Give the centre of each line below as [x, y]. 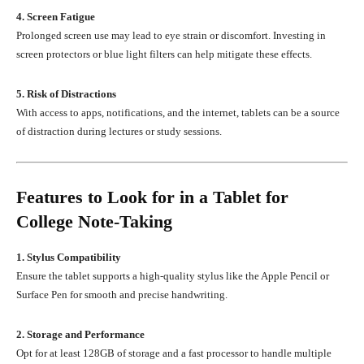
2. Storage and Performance [80, 334]
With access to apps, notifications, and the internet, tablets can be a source [178, 112]
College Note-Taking [94, 221]
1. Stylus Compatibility [69, 257]
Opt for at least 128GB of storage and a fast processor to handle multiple [174, 353]
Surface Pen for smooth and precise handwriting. [122, 294]
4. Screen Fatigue [56, 16]
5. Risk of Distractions [66, 93]
